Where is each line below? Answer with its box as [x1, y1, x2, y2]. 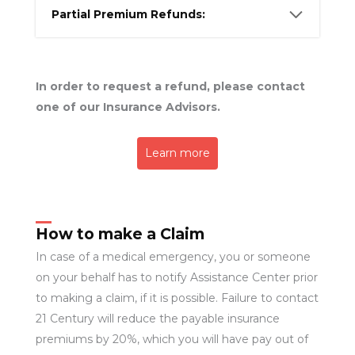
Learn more [145, 145, 210, 160]
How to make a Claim [35, 224, 204, 244]
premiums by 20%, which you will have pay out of [35, 332, 308, 347]
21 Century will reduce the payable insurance [35, 311, 280, 326]
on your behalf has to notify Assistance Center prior [35, 270, 318, 285]
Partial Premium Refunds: [51, 7, 205, 22]
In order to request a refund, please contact [35, 78, 305, 94]
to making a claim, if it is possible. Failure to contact [35, 291, 319, 306]
